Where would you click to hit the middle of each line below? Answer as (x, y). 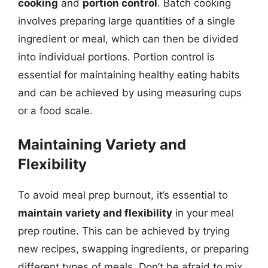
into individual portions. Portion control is (116, 57)
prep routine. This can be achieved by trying (124, 231)
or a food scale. (55, 110)
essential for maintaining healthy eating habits (129, 74)
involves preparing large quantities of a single (127, 21)
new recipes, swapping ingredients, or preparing (133, 249)
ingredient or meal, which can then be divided (128, 39)
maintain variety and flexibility (95, 213)
